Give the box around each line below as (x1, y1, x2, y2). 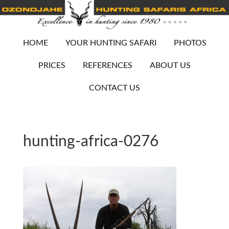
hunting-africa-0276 (22, 134, 158, 150)
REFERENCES (83, 61, 132, 70)
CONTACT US (89, 84, 140, 93)
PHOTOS (173, 39, 207, 48)
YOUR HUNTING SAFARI (65, 39, 156, 48)
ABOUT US (150, 61, 191, 70)
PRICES (38, 61, 65, 70)
